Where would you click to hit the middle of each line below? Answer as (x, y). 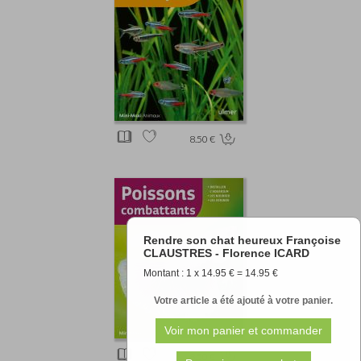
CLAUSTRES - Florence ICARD (226, 253)
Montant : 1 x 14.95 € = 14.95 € (210, 273)
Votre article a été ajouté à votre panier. (244, 300)
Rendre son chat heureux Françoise (242, 240)
